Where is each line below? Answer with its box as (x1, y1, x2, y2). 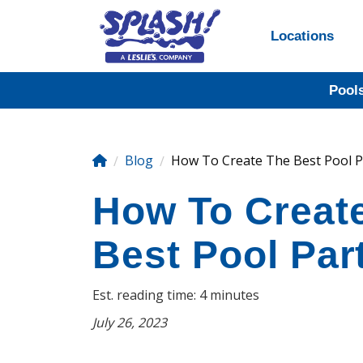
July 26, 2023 (92, 314, 167, 331)
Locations (271, 28, 334, 44)
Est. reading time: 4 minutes (92, 286, 259, 304)
